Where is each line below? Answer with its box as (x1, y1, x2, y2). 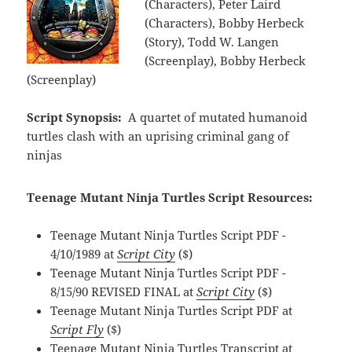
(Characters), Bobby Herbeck (145, 14, 305, 31)
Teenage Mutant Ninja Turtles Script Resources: (27, 189, 313, 205)
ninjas (27, 146, 63, 163)
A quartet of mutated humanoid (127, 108, 307, 125)
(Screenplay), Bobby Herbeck (145, 52, 306, 68)
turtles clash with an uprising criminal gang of (27, 127, 290, 144)
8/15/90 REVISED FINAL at (50, 283, 197, 299)
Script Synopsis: (27, 108, 123, 125)
